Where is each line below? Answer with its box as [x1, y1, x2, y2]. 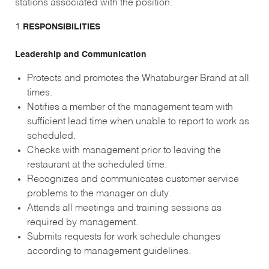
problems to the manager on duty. [26, 189, 171, 199]
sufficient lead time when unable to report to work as [26, 116, 249, 127]
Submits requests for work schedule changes [26, 232, 220, 242]
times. [26, 88, 52, 98]
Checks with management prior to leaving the [26, 145, 221, 156]
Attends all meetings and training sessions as [26, 203, 222, 213]
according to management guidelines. [26, 246, 191, 256]
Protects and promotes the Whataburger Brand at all [26, 73, 249, 83]
